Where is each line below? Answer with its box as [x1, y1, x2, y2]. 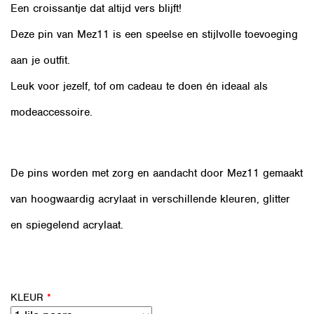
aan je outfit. [11, 53, 70, 67]
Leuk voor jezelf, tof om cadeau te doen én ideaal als [11, 78, 268, 93]
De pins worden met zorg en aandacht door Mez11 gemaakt [11, 165, 303, 180]
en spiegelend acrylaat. [11, 217, 123, 232]
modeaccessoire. [11, 104, 93, 119]
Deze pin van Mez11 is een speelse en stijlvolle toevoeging [11, 27, 298, 41]
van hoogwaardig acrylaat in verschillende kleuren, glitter [11, 191, 290, 206]
